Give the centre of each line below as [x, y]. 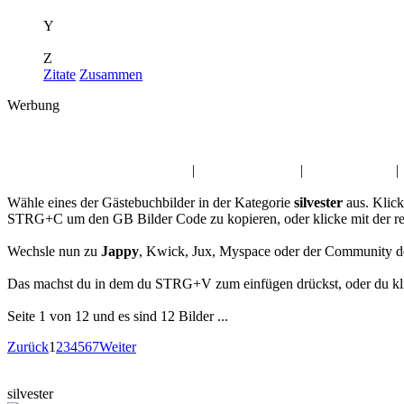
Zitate [60, 74]
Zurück [28, 347]
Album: [28, 138]
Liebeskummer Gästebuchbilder [98, 170]
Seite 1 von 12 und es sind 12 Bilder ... [118, 316]
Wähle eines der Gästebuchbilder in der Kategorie [151, 202]
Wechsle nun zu [54, 251]
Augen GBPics [349, 170]
